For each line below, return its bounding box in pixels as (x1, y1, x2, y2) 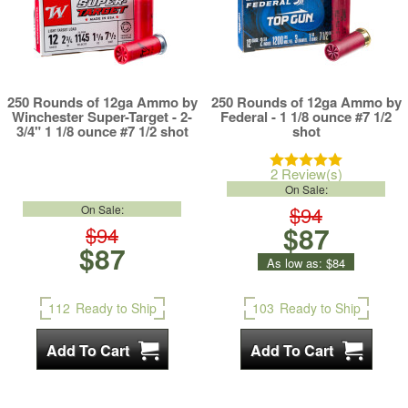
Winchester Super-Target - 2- (12, 107, 192, 127)
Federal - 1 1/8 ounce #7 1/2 (220, 107, 392, 127)
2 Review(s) (270, 164, 342, 183)
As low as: (267, 254, 322, 271)
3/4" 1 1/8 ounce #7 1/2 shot (15, 121, 189, 141)
